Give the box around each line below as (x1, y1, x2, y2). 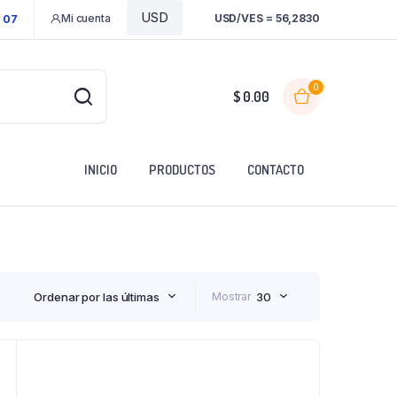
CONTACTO (247, 161, 304, 179)
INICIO (84, 161, 117, 179)
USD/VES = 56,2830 (214, 11, 320, 25)
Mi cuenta (60, 11, 111, 25)
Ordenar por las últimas (34, 289, 160, 304)
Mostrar (211, 289, 252, 303)
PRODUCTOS (149, 161, 215, 179)
